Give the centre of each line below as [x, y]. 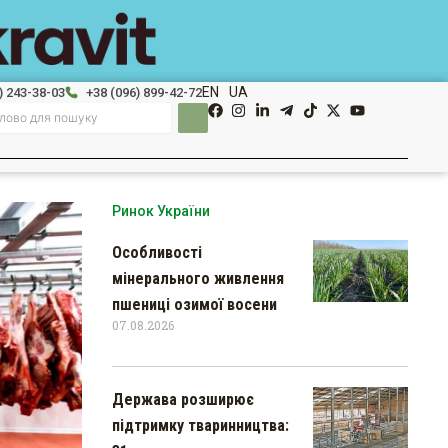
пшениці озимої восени [194, 304]
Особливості [157, 252]
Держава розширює [183, 399]
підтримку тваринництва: [200, 425]
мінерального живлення [198, 278]
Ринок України [161, 210]
